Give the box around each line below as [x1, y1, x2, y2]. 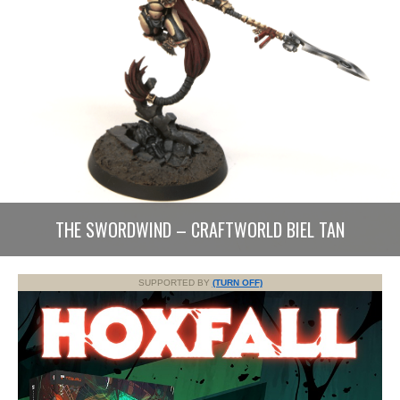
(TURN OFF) [212, 277, 262, 287]
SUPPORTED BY [137, 277, 212, 287]
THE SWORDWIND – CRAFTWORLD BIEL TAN [55, 215, 345, 243]
